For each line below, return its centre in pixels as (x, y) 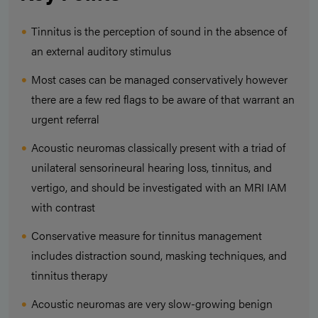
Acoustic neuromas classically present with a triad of (158, 148)
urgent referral (65, 119)
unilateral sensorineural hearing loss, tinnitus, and (152, 168)
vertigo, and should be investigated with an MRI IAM (159, 187)
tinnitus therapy (69, 275)
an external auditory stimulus (101, 51)
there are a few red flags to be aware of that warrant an (163, 99)
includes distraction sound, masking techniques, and (159, 256)
